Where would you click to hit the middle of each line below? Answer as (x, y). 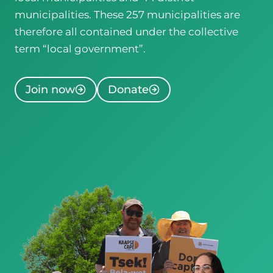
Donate (128, 90)
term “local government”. (80, 48)
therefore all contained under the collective (126, 31)
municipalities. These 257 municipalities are (127, 14)
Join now (50, 90)
